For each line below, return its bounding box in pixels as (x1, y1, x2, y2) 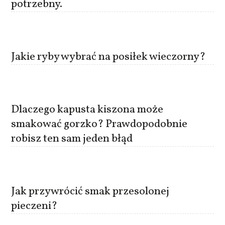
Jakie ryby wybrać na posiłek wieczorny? (11, 49, 206, 65)
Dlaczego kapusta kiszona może (11, 101, 164, 118)
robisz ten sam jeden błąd (11, 131, 133, 147)
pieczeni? (11, 198, 58, 214)
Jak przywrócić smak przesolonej (11, 183, 170, 199)
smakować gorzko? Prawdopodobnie (11, 116, 188, 132)
